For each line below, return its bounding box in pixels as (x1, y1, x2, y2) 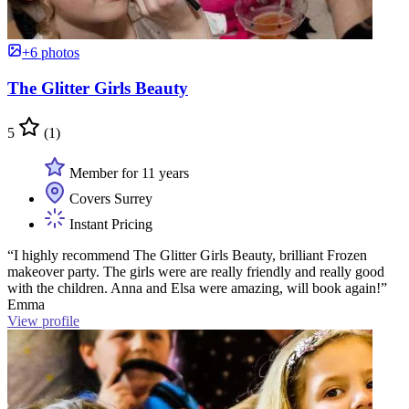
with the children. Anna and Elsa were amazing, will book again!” (7, 279, 387, 296)
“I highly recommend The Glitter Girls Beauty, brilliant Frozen (7, 246, 367, 263)
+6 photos (22, 45, 79, 61)
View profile (7, 312, 79, 329)
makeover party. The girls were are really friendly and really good (7, 263, 384, 279)
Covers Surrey (66, 190, 152, 206)
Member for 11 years (66, 164, 189, 181)
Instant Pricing (66, 215, 152, 232)
